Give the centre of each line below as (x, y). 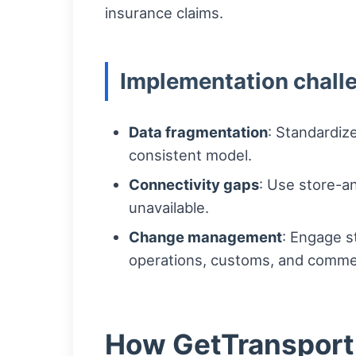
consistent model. (190, 155)
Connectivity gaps (194, 185)
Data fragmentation (198, 132)
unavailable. (169, 208)
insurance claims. (164, 13)
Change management (205, 237)
